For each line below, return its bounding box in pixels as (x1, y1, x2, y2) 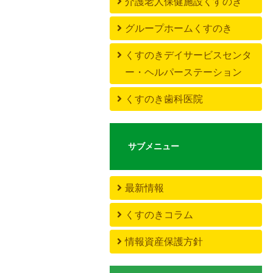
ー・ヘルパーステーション (125, 66, 242, 77)
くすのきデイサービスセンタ (125, 49, 252, 60)
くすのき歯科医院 (125, 93, 203, 104)
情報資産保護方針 (125, 236, 203, 247)
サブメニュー (128, 141, 179, 151)
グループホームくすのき (125, 23, 232, 34)
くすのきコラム (125, 209, 193, 220)
